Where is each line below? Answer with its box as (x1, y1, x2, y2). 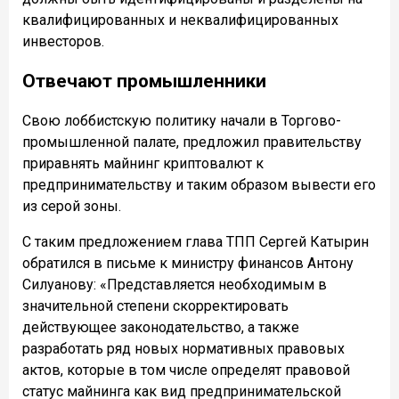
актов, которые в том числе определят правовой (22, 361, 350, 379)
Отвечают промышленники (22, 69, 266, 92)
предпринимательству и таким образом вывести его (22, 175, 376, 193)
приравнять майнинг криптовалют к (22, 154, 264, 172)
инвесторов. (22, 32, 104, 50)
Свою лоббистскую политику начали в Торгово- (22, 111, 341, 129)
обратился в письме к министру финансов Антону (22, 254, 354, 272)
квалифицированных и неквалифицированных (22, 11, 338, 28)
